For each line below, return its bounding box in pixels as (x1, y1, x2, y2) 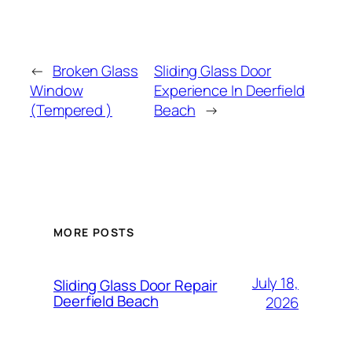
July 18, (251, 273, 299, 294)
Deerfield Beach (53, 291, 159, 312)
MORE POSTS (53, 225, 134, 240)
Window (30, 79, 83, 101)
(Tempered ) (30, 99, 112, 120)
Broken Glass (52, 60, 138, 81)
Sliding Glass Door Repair (53, 275, 218, 296)
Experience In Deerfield (154, 79, 305, 101)
